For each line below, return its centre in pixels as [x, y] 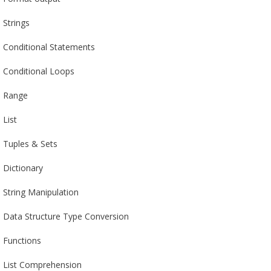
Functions [22, 240]
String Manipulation [41, 192]
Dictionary [23, 168]
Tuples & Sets [30, 144]
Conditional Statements [49, 47]
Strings [16, 23]
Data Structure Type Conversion [66, 216]
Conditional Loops [38, 71]
